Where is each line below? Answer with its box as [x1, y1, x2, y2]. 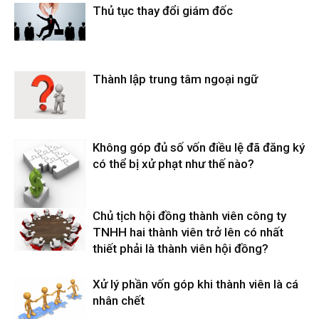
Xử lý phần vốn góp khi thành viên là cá [93, 277, 298, 292]
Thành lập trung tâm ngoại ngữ [93, 72, 258, 87]
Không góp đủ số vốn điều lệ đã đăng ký [93, 140, 305, 155]
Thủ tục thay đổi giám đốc [93, 4, 233, 19]
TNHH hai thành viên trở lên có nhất [93, 225, 283, 240]
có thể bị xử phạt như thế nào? [93, 157, 254, 172]
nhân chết [93, 293, 145, 308]
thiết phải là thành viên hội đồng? [93, 241, 268, 256]
